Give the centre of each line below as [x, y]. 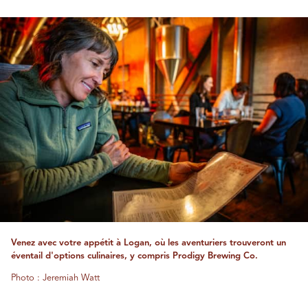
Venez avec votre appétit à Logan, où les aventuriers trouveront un [148, 243]
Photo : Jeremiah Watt [55, 278]
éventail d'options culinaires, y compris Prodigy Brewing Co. [134, 256]
